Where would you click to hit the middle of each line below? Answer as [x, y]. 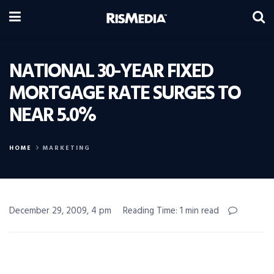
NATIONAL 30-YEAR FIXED [111, 72]
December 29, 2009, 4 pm [60, 211]
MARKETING [67, 148]
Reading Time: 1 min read [171, 211]
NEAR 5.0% [52, 116]
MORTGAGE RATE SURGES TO [125, 94]
